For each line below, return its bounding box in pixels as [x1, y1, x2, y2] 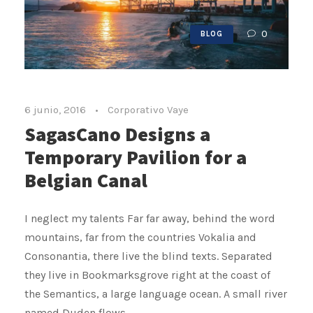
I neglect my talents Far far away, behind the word [24, 212, 275, 226]
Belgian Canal [24, 167, 147, 194]
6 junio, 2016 [24, 103, 86, 117]
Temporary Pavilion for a [24, 144, 247, 170]
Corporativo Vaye [108, 103, 189, 117]
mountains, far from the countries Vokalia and [24, 231, 256, 245]
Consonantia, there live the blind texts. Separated [24, 249, 272, 263]
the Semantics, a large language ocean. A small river [24, 287, 287, 301]
